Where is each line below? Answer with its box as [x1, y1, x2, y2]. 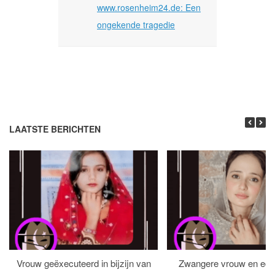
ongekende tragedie [97, 18, 175, 31]
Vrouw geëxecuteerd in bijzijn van [16, 256, 151, 269]
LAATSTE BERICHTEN [9, 122, 101, 135]
